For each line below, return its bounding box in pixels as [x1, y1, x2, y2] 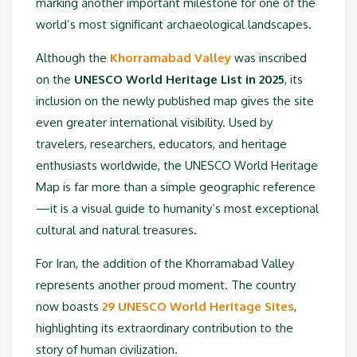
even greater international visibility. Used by [36, 114, 273, 130]
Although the [36, 49, 110, 65]
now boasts [36, 298, 102, 314]
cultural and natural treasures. [36, 222, 197, 237]
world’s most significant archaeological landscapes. [36, 16, 312, 32]
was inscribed [231, 49, 307, 65]
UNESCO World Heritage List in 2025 [74, 71, 284, 87]
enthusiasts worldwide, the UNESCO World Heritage [36, 157, 318, 173]
